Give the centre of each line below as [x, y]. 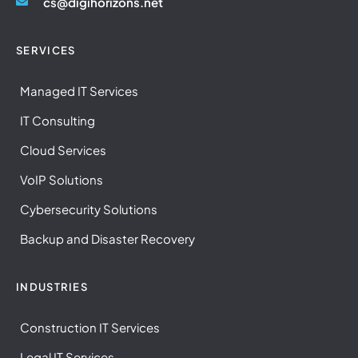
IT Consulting [58, 120]
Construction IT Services [90, 327]
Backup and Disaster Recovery [107, 238]
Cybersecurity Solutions [89, 209]
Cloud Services [63, 149]
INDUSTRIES [52, 286]
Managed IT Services [79, 90]
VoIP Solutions [62, 179]
